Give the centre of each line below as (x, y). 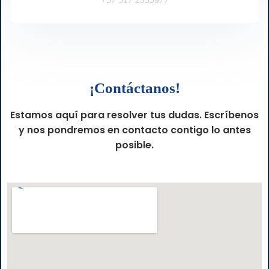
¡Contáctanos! (134, 88)
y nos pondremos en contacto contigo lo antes (134, 130)
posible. (134, 145)
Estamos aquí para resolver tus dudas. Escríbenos (134, 115)
